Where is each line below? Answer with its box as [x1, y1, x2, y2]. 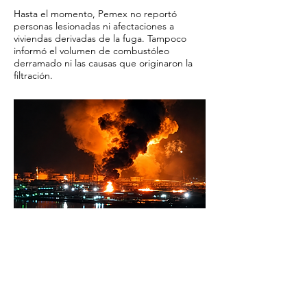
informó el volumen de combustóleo [14, 45, 169, 57]
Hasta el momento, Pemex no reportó [14, 8, 177, 20]
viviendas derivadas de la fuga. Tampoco [14, 32, 186, 45]
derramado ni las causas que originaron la [14, 57, 193, 69]
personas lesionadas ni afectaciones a [14, 20, 174, 32]
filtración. [14, 69, 53, 82]
